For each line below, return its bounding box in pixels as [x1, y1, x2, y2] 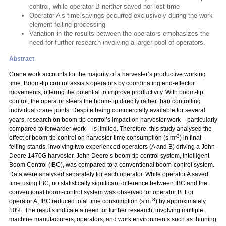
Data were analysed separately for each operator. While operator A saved [9, 171, 208, 178]
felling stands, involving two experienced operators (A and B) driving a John [9, 143, 215, 150]
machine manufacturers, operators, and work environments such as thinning [9, 216, 216, 223]
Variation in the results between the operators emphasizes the [29, 30, 209, 37]
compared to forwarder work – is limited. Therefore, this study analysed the [9, 125, 212, 132]
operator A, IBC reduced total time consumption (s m [9, 198, 151, 205]
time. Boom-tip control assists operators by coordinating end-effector [9, 80, 195, 87]
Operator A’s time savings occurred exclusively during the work [29, 12, 213, 19]
